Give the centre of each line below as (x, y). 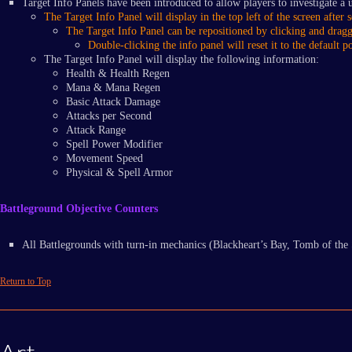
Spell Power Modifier (114, 145)
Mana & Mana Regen (113, 88)
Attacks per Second (109, 116)
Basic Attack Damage (113, 102)
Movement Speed (104, 159)
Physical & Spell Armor (119, 173)
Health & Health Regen (118, 74)
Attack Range (96, 130)
